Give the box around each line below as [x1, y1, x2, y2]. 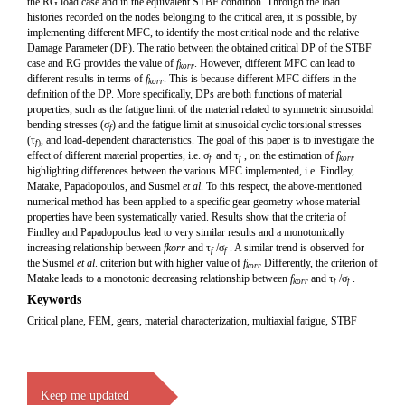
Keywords [27, 293, 81, 306]
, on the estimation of [244, 149, 336, 162]
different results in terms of [27, 72, 146, 85]
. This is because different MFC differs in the [164, 72, 356, 85]
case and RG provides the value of [27, 57, 176, 70]
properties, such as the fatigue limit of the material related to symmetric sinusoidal [27, 103, 373, 116]
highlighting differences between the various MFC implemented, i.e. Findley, [27, 165, 354, 177]
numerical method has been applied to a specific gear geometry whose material [27, 195, 360, 208]
